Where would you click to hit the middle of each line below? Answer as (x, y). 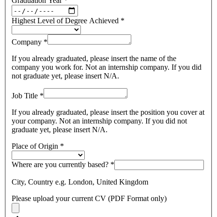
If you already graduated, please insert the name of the (94, 59)
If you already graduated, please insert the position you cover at (108, 112)
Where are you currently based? (60, 165)
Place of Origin (35, 146)
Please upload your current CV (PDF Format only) (89, 199)
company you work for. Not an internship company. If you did (107, 67)
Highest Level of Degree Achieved (65, 21)
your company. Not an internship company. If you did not (99, 121)
